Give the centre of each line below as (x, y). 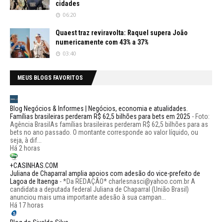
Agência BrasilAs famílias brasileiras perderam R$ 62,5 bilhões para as (109, 124)
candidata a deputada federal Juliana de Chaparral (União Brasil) (99, 189)
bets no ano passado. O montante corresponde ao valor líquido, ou (104, 132)
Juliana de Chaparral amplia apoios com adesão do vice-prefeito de (105, 173)
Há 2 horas (25, 148)
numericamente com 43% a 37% (102, 42)
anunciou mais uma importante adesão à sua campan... (88, 197)
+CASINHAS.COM (34, 165)
